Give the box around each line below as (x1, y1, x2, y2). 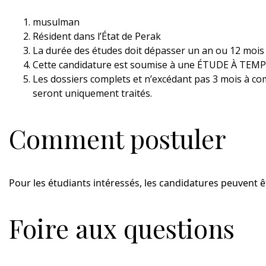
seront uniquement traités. (33, 86, 152, 100)
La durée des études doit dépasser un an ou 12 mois (33, 43, 264, 57)
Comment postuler (9, 121, 226, 156)
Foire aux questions (9, 211, 235, 246)
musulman (33, 15, 80, 28)
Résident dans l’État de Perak (33, 29, 161, 43)
